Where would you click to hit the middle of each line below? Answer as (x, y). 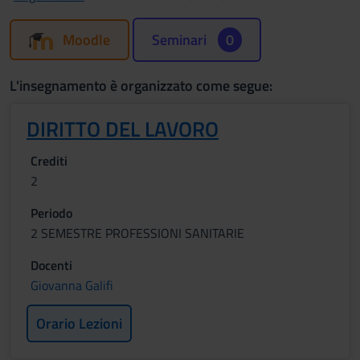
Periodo (51, 213)
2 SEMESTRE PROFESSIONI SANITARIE (137, 233)
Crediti (49, 161)
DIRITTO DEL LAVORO (123, 129)
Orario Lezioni (79, 323)
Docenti (51, 265)
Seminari (181, 40)
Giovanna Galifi (72, 285)
